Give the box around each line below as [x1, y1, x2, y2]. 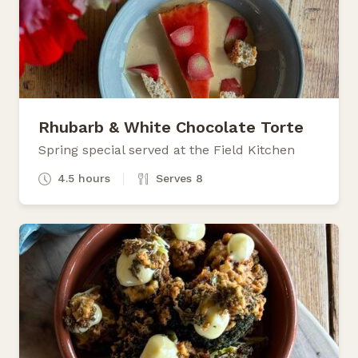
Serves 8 [156, 171, 203, 185]
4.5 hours [58, 171, 110, 185]
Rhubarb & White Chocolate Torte [38, 117, 304, 137]
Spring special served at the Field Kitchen [38, 141, 295, 157]
